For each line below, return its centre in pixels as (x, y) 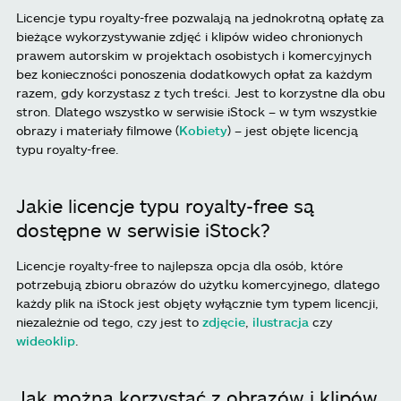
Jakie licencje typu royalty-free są (165, 206)
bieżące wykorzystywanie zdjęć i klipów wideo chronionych (189, 37)
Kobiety (203, 131)
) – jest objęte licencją (293, 131)
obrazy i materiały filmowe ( (98, 131)
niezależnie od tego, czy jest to (109, 322)
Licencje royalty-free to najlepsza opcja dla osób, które (179, 266)
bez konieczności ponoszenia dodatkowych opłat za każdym (194, 74)
